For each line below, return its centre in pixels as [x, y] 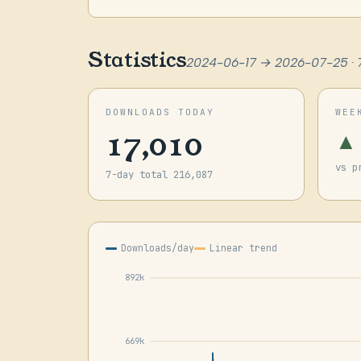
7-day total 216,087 [159, 175]
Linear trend [243, 247]
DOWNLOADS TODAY [160, 112]
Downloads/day [157, 247]
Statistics [137, 60]
